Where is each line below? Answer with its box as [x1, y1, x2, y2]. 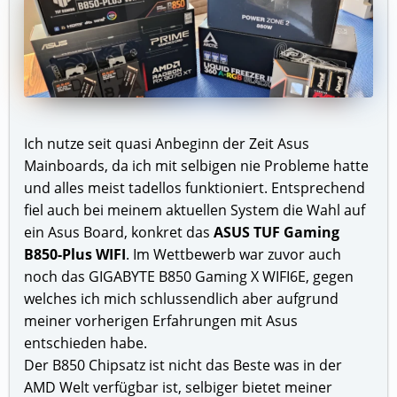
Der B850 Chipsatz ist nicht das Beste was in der [24, 354, 343, 375]
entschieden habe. [24, 332, 148, 353]
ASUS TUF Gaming [214, 222, 340, 242]
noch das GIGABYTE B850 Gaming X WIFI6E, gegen [24, 266, 354, 286]
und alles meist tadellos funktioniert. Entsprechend [24, 177, 366, 198]
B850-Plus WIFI [24, 244, 127, 264]
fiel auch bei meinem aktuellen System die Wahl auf [24, 199, 366, 220]
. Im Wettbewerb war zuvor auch [126, 244, 342, 264]
